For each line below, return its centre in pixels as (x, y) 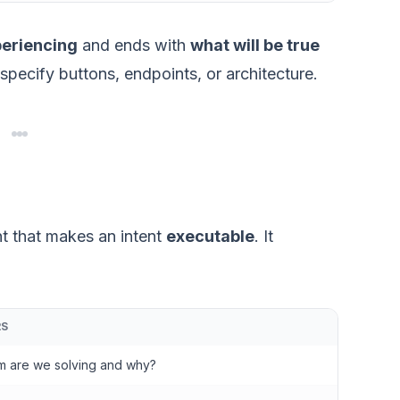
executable (210, 236)
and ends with (134, 45)
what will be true (255, 45)
